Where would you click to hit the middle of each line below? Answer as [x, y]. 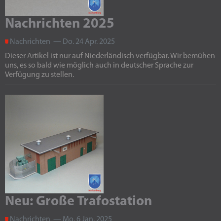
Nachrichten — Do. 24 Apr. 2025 [62, 42]
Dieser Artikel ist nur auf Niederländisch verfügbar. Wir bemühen [110, 56]
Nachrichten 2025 [60, 24]
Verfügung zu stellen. [39, 75]
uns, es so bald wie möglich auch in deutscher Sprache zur [99, 66]
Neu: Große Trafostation [78, 202]
